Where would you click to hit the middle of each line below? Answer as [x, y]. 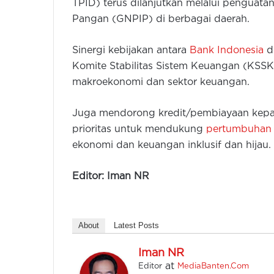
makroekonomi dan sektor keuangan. [161, 83]
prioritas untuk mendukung [139, 130]
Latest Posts [136, 226]
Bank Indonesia [227, 51]
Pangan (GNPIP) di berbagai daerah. [161, 20]
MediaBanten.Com [213, 267]
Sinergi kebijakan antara [131, 51]
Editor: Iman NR [111, 177]
